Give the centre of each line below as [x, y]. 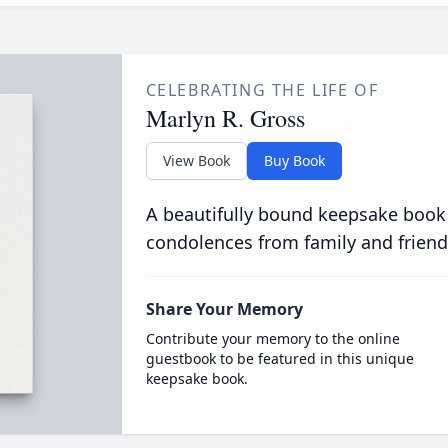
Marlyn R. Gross [225, 118]
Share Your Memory [224, 309]
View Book [196, 160]
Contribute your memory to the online [272, 338]
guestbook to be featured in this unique [279, 358]
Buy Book [294, 160]
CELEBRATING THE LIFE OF [262, 90]
